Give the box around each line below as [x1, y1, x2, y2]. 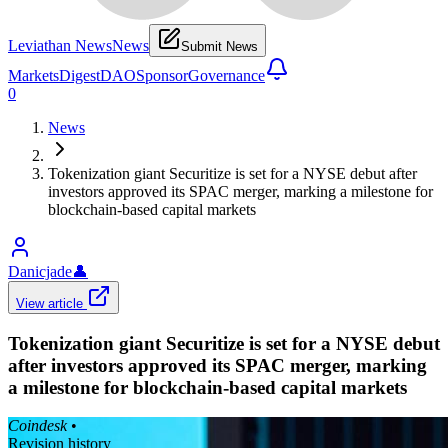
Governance [188, 66, 265, 84]
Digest [59, 66, 100, 84]
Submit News [181, 38, 258, 54]
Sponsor [136, 66, 188, 84]
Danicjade [8, 262, 72, 280]
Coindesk [8, 417, 67, 435]
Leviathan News [8, 36, 112, 54]
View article [16, 295, 87, 311]
